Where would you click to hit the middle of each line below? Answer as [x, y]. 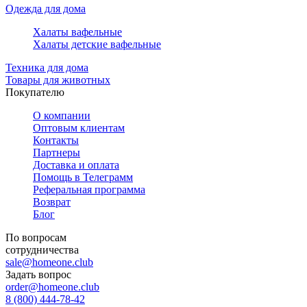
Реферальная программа [89, 189]
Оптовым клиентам [79, 127]
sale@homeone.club [49, 262]
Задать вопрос [38, 274]
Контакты [56, 140]
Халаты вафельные [77, 32]
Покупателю [35, 92]
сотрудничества [42, 249]
